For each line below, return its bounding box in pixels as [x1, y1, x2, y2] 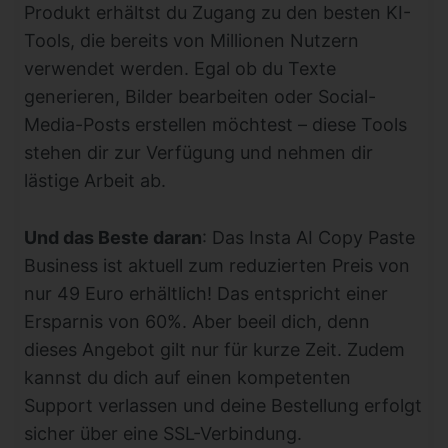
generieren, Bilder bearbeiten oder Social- [24, 85, 376, 107]
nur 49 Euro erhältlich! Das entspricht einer [24, 282, 388, 304]
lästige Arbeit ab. [24, 169, 166, 191]
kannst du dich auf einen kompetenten [24, 366, 351, 388]
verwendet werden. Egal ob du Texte [24, 57, 336, 79]
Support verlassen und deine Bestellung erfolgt [24, 394, 422, 416]
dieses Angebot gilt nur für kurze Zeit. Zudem [24, 338, 405, 360]
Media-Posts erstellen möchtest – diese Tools [24, 113, 407, 135]
